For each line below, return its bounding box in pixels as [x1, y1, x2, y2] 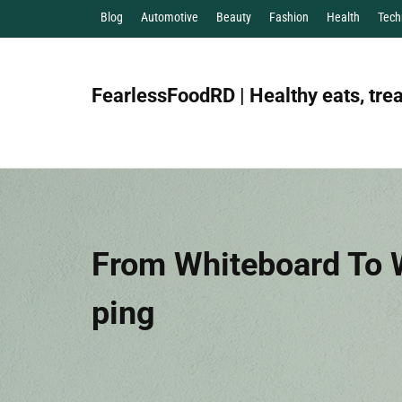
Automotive [141, 10, 198, 24]
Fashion [269, 10, 309, 24]
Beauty [216, 10, 251, 24]
